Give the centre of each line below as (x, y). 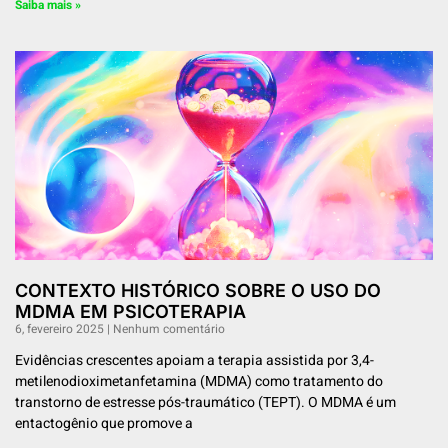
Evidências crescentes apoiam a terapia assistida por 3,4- (194, 361)
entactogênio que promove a (104, 424)
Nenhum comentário (167, 329)
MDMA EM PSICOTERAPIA (130, 312)
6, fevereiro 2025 (61, 329)
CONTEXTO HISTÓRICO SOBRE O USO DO (198, 291)
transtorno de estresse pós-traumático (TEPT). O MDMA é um (205, 403)
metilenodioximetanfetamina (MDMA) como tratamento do (199, 382)
